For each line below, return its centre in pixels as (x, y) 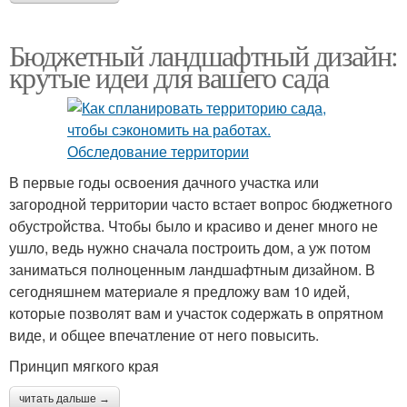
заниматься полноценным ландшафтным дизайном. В (192, 269)
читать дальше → (65, 398)
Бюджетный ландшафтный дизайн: (203, 55)
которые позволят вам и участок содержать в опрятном (196, 313)
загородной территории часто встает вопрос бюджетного (201, 203)
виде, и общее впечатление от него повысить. (164, 334)
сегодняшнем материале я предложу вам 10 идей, (179, 291)
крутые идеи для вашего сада (169, 76)
